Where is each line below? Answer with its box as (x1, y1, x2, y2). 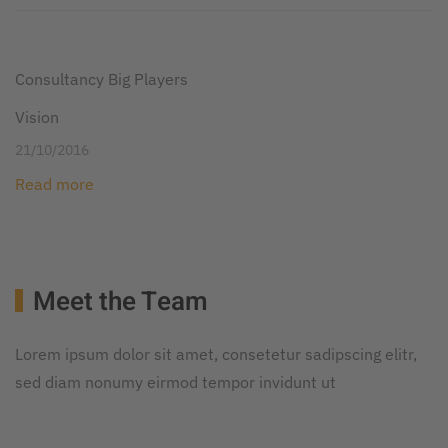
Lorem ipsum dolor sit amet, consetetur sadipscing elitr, (15, 343, 417, 364)
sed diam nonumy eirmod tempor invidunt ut (15, 371, 336, 392)
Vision (15, 106, 59, 127)
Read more (15, 173, 94, 194)
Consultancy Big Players (15, 68, 188, 89)
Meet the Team (32, 282, 208, 321)
